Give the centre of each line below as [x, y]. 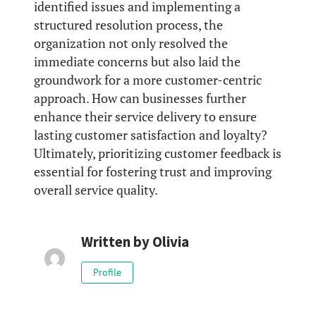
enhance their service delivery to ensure [145, 117]
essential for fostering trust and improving [153, 172]
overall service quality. [96, 190]
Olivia [170, 242]
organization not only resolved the [131, 44]
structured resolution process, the [128, 25]
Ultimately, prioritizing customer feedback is [158, 154]
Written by [116, 242]
